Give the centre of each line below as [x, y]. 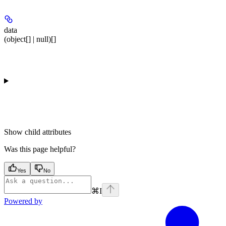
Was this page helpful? [40, 149]
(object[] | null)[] [30, 39]
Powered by [23, 201]
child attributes [48, 132]
